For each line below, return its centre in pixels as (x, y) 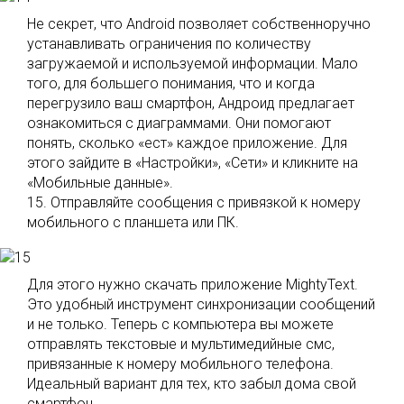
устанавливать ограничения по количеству (169, 44)
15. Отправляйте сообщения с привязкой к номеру (194, 202)
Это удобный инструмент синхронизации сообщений (201, 304)
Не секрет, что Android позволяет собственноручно (199, 24)
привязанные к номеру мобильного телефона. (180, 364)
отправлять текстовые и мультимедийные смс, (181, 344)
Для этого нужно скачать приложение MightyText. (193, 285)
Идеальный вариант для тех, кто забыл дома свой (192, 384)
